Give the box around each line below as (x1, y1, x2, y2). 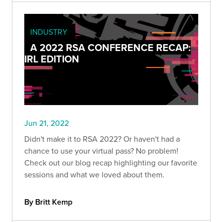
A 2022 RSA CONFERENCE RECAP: (30, 40, 191, 55)
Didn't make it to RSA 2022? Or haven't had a (24, 133, 180, 144)
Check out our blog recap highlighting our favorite (24, 157, 197, 168)
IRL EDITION (24, 51, 79, 66)
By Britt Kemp (24, 196, 72, 208)
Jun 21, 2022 (24, 117, 69, 128)
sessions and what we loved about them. (24, 168, 165, 180)
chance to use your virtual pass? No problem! (24, 145, 178, 156)
